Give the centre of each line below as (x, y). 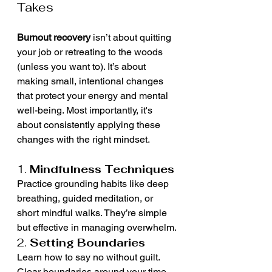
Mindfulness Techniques (102, 169)
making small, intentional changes (91, 81)
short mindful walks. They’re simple (93, 213)
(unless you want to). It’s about (83, 66)
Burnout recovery (54, 37)
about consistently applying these (90, 125)
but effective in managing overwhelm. (97, 227)
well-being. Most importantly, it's (86, 110)
